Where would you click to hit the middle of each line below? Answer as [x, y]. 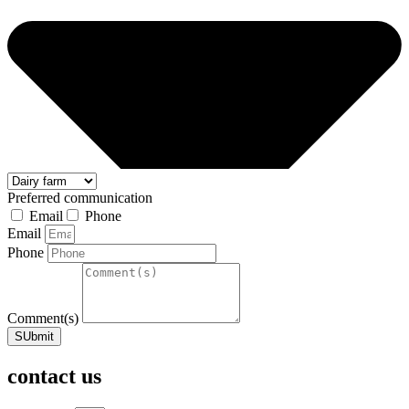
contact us [54, 377]
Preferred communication [80, 198]
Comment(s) [45, 319]
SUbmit [34, 337]
